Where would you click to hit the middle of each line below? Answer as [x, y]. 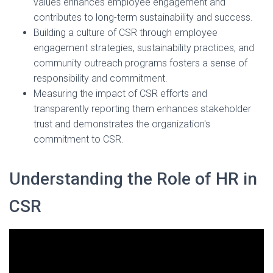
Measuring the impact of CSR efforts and [120, 94]
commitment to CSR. [79, 139]
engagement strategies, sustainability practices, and [144, 48]
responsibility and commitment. [101, 78]
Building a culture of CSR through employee [126, 33]
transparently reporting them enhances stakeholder [142, 109]
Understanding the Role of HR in [133, 179]
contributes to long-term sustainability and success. [143, 17]
